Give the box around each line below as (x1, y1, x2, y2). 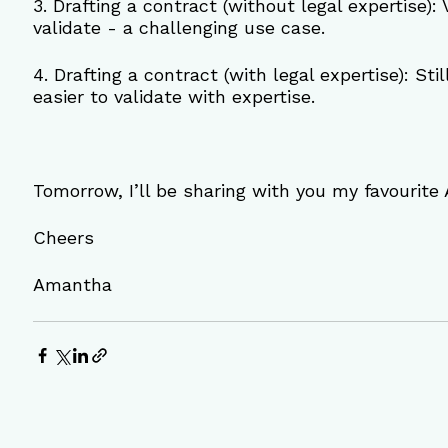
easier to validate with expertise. (32, 86, 315, 108)
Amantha (32, 274, 112, 296)
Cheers (32, 227, 94, 249)
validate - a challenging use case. (32, 17, 325, 39)
